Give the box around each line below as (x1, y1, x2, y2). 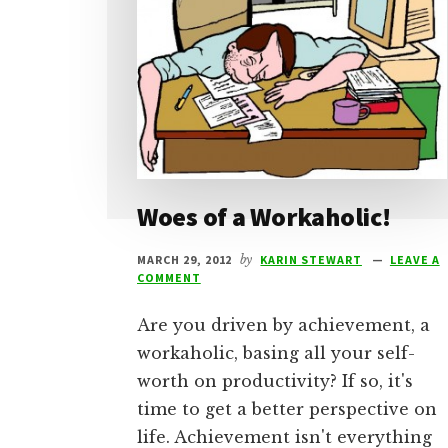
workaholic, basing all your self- (137, 343, 415, 364)
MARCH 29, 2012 (137, 252, 233, 268)
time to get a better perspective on (137, 399, 437, 420)
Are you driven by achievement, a (137, 315, 430, 336)
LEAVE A (389, 252, 440, 268)
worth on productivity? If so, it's (137, 371, 413, 392)
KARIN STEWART (260, 252, 362, 268)
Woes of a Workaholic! (137, 200, 391, 234)
